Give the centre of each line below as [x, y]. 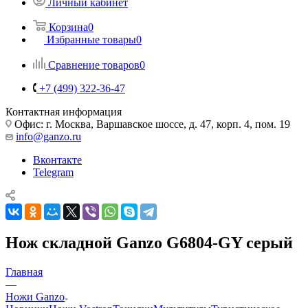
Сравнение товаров [94, 65]
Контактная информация [64, 111]
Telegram [53, 172]
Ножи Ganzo [35, 296]
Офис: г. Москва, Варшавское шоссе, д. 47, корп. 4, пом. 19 [151, 124]
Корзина [68, 27]
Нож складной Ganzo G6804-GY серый [149, 242]
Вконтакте [57, 159]
